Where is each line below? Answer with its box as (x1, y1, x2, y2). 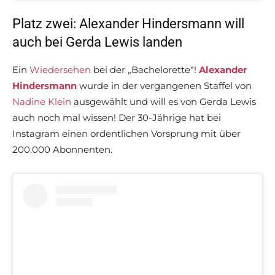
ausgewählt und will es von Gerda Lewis (71, 96, 256, 108)
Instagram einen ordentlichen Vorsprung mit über (12, 128, 241, 140)
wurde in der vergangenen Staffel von (77, 80, 252, 92)
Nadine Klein (12, 96, 71, 108)
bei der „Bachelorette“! (91, 64, 199, 76)
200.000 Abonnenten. (12, 144, 112, 156)
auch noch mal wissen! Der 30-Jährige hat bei (12, 112, 221, 124)
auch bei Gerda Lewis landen (12, 34, 182, 50)
